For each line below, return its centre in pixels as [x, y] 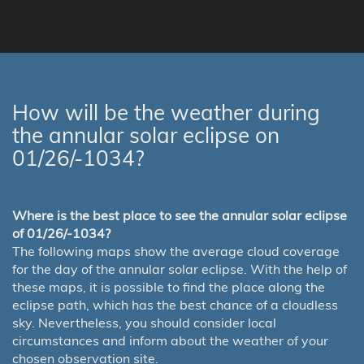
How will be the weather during [166, 113]
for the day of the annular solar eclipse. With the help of [180, 269]
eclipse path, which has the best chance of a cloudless [175, 305]
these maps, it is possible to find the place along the [169, 287]
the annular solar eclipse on [146, 136]
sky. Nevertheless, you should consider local [144, 323]
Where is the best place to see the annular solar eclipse [180, 216]
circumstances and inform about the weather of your [170, 341]
